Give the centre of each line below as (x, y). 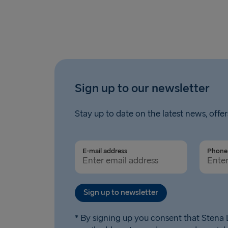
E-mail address (105, 151)
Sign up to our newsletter (142, 89)
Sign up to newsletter (121, 193)
